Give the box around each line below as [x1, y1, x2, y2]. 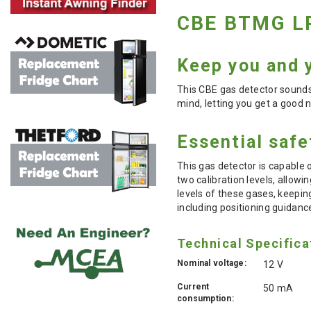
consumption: [177, 293, 234, 303]
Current [177, 281, 210, 292]
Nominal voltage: [177, 258, 246, 268]
